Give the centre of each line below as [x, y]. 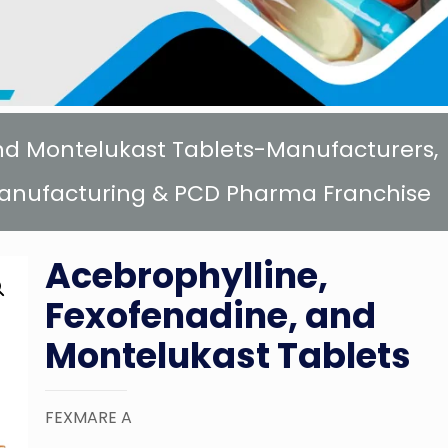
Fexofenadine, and [211, 315]
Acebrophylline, [187, 275]
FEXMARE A [89, 417]
